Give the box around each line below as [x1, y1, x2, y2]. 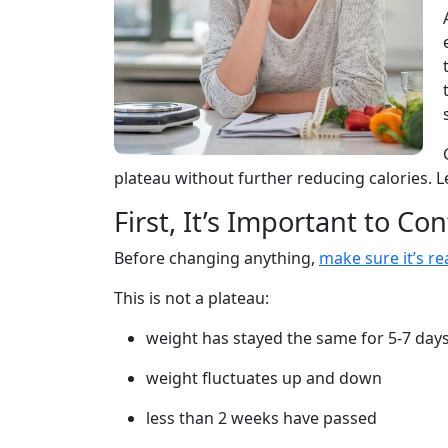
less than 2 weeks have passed [146, 407, 377, 429]
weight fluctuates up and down [146, 367, 382, 389]
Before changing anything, [114, 247, 319, 269]
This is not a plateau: [114, 287, 269, 309]
